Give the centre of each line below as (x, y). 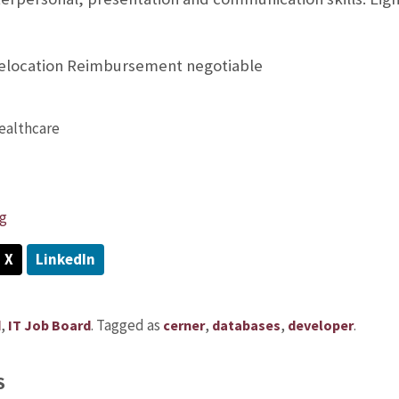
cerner (183, 325)
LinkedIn (65, 259)
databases (246, 325)
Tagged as (129, 325)
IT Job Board (49, 325)
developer (320, 325)
